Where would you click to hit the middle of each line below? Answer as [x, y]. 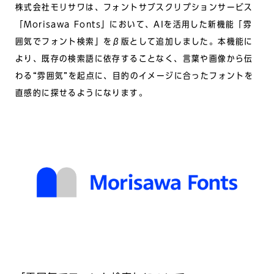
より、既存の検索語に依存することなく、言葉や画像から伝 [134, 59]
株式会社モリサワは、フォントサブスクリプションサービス [134, 7]
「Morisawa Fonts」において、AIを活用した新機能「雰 [134, 24]
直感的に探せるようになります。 [81, 93]
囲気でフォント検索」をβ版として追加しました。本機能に [134, 42]
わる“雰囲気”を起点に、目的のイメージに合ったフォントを [135, 76]
